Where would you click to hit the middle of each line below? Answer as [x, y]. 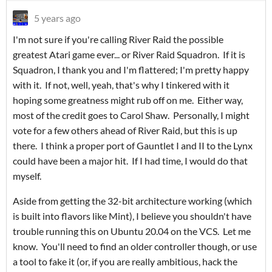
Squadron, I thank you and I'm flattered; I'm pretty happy [131, 70]
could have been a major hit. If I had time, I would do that [130, 161]
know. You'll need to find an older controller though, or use [135, 246]
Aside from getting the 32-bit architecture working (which [132, 201]
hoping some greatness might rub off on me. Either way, [128, 100]
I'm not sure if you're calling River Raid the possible [118, 39]
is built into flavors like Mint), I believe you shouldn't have [132, 216]
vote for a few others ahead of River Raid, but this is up [125, 131]
